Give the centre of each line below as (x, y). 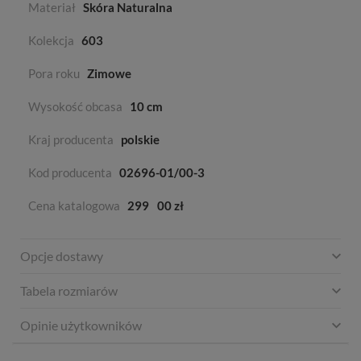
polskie (140, 140)
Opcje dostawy (62, 256)
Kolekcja (51, 41)
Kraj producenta (71, 140)
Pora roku (54, 74)
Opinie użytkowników (81, 326)
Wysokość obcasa (75, 107)
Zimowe (109, 74)
